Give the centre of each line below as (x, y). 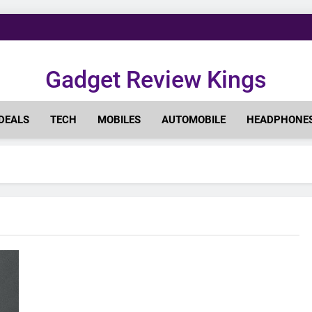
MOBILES (119, 120)
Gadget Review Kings (156, 79)
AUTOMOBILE (194, 120)
